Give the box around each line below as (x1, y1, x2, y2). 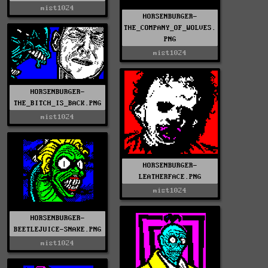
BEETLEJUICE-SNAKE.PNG (13, 226, 102, 234)
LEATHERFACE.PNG (138, 173, 202, 181)
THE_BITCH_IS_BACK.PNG (13, 99, 102, 108)
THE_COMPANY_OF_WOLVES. (124, 24, 216, 32)
